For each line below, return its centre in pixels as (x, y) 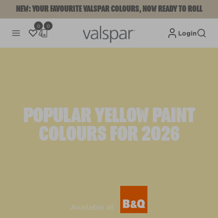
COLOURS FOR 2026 (109, 134)
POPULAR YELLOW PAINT (109, 116)
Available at (92, 207)
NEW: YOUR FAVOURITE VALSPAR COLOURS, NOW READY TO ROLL (109, 9)
